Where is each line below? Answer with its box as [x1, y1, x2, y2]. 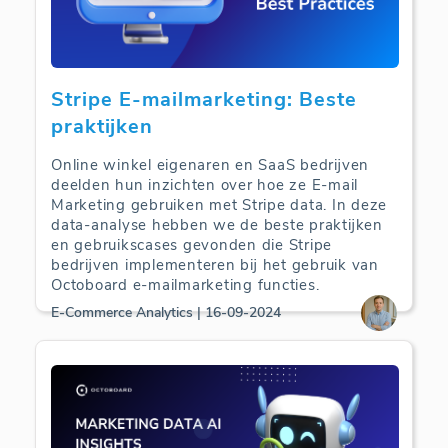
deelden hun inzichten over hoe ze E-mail [51, 174, 358, 195]
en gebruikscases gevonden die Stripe [51, 234, 332, 255]
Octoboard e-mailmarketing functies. [51, 274, 320, 295]
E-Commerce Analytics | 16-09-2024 [51, 303, 281, 323]
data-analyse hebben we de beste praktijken [51, 214, 383, 235]
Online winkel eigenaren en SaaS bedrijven [51, 154, 369, 175]
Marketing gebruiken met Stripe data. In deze [51, 194, 387, 215]
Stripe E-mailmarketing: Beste [51, 85, 357, 113]
